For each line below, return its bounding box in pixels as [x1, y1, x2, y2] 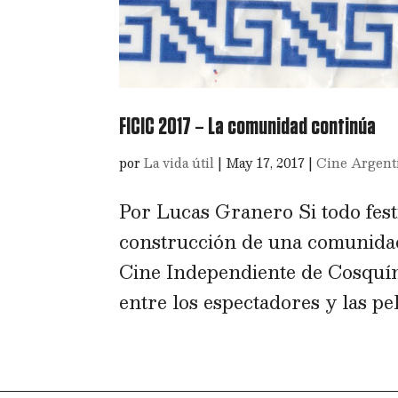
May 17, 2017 [226, 151, 306, 173]
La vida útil [144, 151, 215, 173]
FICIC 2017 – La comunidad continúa [119, 115, 377, 139]
